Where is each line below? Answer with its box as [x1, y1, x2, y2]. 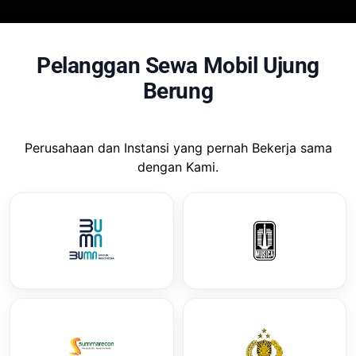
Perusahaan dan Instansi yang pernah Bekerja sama [24, 140, 332, 157]
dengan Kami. [137, 159, 219, 176]
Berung [142, 78, 214, 105]
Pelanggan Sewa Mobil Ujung [36, 52, 320, 79]
